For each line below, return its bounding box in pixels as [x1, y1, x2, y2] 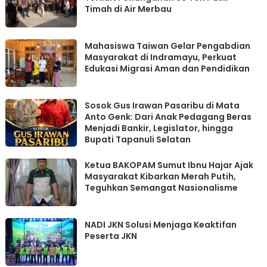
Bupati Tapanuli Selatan [85, 133, 191, 146]
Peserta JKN [85, 230, 138, 243]
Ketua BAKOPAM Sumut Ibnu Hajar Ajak [85, 159, 254, 172]
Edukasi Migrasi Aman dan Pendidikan [85, 63, 250, 75]
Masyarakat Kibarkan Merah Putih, [85, 170, 237, 183]
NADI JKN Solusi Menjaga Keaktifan [85, 219, 237, 231]
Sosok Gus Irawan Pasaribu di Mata [85, 100, 240, 112]
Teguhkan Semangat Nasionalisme [85, 182, 238, 194]
